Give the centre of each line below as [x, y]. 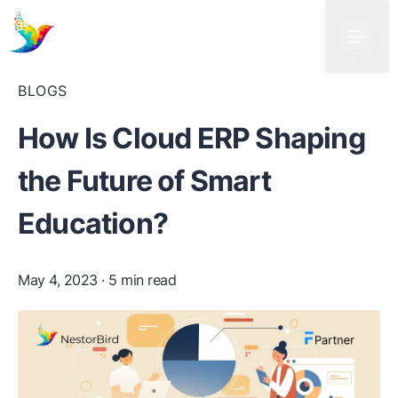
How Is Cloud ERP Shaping [191, 138]
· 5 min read [136, 280]
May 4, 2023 [58, 280]
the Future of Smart [144, 181]
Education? [93, 223]
